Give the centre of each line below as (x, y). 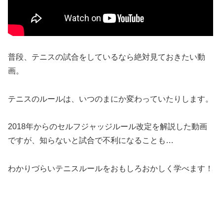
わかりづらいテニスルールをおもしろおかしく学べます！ (110, 169)
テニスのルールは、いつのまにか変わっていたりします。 (110, 99)
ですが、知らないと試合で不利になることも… (91, 141)
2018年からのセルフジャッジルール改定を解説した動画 (108, 127)
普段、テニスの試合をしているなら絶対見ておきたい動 (107, 57)
